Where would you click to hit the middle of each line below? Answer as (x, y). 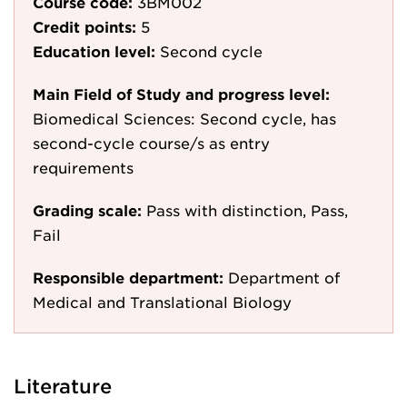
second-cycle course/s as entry (151, 143)
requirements (83, 167)
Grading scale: (87, 210)
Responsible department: (128, 277)
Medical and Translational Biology (162, 302)
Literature (63, 386)
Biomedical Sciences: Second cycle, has (184, 118)
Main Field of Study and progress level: (181, 94)
